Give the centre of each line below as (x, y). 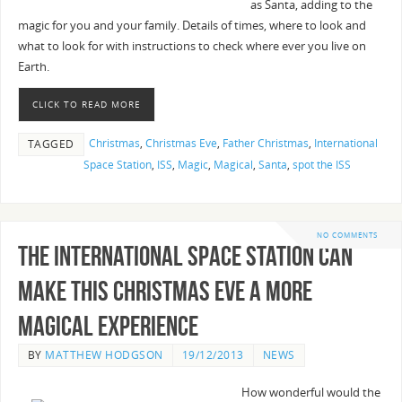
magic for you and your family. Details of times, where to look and (192, 26)
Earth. (33, 67)
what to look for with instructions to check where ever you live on (192, 47)
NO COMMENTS (347, 235)
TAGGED (51, 144)
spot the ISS (321, 164)
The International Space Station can (185, 257)
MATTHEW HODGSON (104, 355)
